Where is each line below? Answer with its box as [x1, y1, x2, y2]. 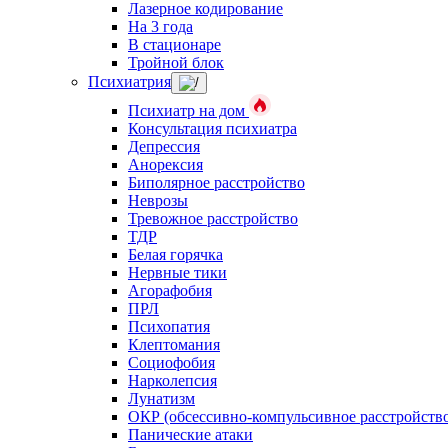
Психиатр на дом [128, 102, 249, 119]
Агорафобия [128, 282, 212, 299]
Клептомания [128, 336, 220, 353]
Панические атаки [128, 426, 253, 443]
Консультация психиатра [128, 120, 297, 137]
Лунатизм [128, 390, 195, 407]
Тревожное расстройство [128, 210, 298, 227]
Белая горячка [128, 246, 223, 263]
